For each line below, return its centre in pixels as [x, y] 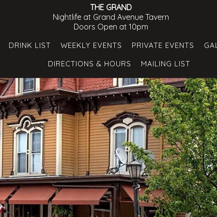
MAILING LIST [166, 64]
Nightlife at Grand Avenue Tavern [111, 17]
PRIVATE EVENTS [163, 45]
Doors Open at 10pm [111, 27]
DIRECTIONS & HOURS [90, 64]
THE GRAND [111, 7]
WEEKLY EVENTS [91, 45]
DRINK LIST [30, 45]
